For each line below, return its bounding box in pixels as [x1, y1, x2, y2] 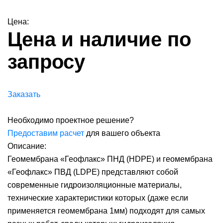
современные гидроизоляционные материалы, [7, 181, 182, 189]
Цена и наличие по [7, 28, 191, 50]
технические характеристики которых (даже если [7, 194, 188, 202]
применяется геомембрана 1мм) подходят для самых [7, 207, 205, 215]
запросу [7, 51, 85, 73]
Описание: [7, 142, 46, 150]
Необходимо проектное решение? [7, 116, 134, 124]
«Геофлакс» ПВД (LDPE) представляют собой [7, 168, 178, 176]
